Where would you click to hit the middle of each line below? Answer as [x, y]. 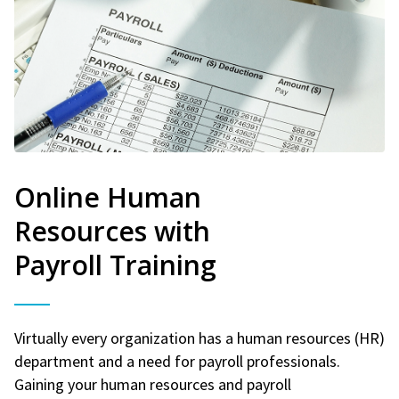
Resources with [112, 231]
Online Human [108, 197]
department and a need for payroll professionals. [177, 361]
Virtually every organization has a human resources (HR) [199, 338]
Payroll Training [115, 265]
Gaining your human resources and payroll [153, 384]
